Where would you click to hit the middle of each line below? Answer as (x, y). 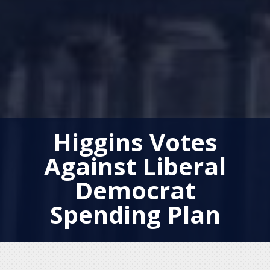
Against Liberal (135, 166)
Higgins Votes (135, 142)
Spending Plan (135, 214)
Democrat (135, 190)
